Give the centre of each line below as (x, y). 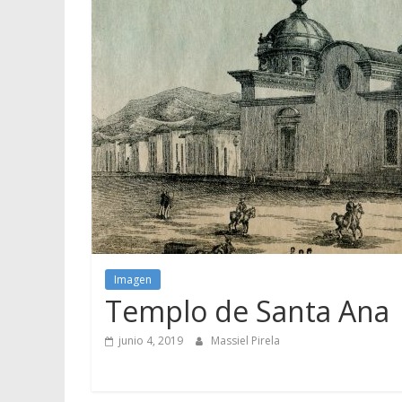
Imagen (133, 279)
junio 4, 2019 (151, 340)
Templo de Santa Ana (247, 310)
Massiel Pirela (245, 340)
